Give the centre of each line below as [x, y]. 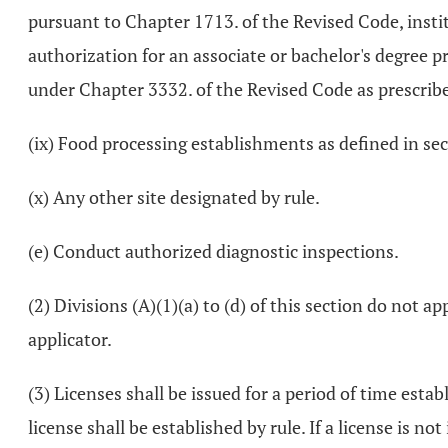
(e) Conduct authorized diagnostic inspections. [213, 251]
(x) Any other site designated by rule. [174, 197]
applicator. [70, 339]
